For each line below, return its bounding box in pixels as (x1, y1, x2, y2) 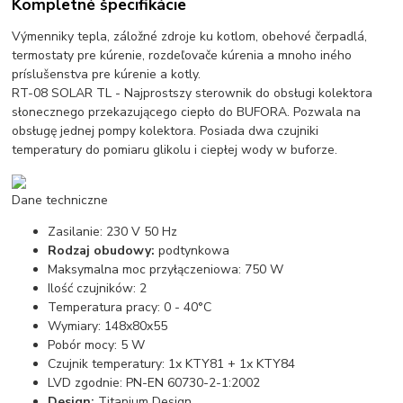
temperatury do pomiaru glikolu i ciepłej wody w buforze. (12, 140, 338, 158)
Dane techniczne (12, 191, 109, 209)
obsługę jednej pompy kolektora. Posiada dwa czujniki (12, 121, 319, 139)
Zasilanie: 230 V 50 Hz (48, 222, 178, 240)
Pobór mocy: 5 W (48, 336, 146, 354)
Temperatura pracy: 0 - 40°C (48, 298, 212, 316)
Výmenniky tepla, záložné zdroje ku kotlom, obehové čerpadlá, (12, 27, 368, 45)
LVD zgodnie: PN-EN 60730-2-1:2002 (48, 373, 261, 391)
